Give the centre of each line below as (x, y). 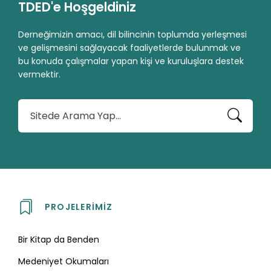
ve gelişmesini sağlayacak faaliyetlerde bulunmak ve (129, 47)
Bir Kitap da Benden (59, 239)
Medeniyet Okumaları (64, 261)
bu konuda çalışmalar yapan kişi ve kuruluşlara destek (131, 61)
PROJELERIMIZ (79, 207)
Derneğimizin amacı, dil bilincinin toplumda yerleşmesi (132, 34)
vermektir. (39, 74)
